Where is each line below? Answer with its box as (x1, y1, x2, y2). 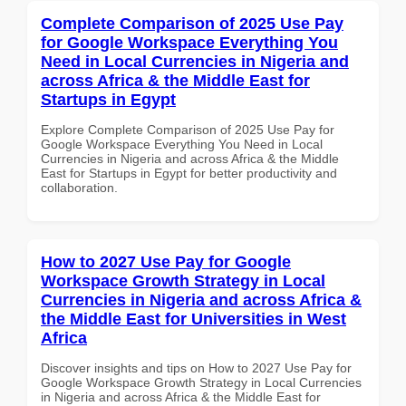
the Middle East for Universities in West (41, 309, 346, 328)
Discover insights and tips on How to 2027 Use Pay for (41, 360, 352, 375)
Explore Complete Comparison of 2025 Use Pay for (41, 121, 334, 137)
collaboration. (41, 179, 118, 195)
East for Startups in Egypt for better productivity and (41, 165, 337, 180)
